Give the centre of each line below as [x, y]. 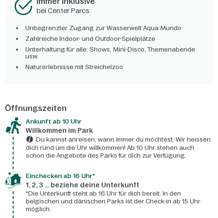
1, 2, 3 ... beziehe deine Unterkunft [82, 185]
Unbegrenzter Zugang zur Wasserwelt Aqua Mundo [103, 28]
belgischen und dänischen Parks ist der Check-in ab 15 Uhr [113, 201]
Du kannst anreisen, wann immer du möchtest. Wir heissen [123, 140]
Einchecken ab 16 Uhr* [60, 176]
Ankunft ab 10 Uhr [54, 122]
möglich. [38, 209]
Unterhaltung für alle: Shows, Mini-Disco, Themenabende [110, 50]
